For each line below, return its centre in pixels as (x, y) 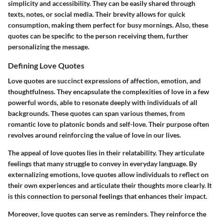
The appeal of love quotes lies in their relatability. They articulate (106, 153)
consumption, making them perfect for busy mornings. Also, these (108, 25)
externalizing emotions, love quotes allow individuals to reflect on (108, 175)
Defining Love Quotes (46, 66)
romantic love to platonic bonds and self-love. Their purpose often (109, 124)
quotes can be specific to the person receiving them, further (98, 36)
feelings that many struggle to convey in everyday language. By (102, 164)
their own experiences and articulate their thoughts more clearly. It (110, 185)
